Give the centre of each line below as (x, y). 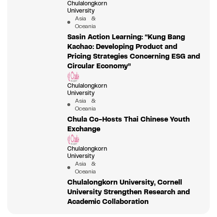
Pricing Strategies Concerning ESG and (133, 56)
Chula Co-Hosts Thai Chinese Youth (128, 119)
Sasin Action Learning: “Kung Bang (126, 37)
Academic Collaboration (108, 202)
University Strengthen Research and (128, 192)
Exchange (84, 129)
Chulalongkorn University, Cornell (124, 182)
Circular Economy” (99, 66)
